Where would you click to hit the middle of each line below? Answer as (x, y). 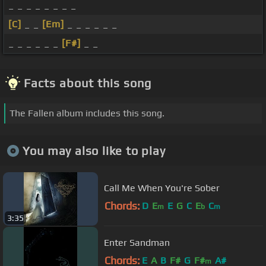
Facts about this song (88, 83)
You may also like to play (94, 150)
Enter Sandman (137, 242)
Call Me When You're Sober (162, 188)
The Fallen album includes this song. (87, 113)
